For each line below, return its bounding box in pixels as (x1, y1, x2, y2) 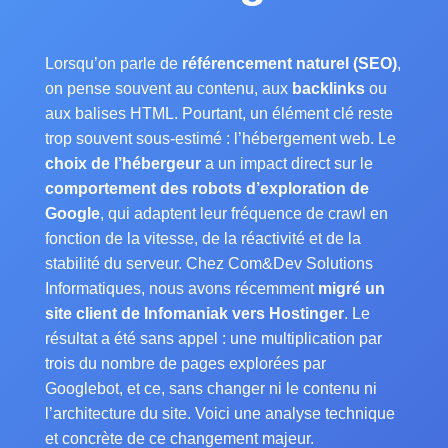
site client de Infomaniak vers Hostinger (44, 305, 344, 322)
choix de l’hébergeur (44, 155, 201, 172)
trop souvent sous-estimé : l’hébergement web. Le (44, 130, 396, 147)
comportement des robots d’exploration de (44, 180, 369, 197)
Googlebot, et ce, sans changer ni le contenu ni (44, 380, 377, 397)
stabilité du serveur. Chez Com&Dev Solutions (44, 255, 373, 272)
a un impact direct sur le (200, 155, 373, 172)
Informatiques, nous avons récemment (44, 280, 318, 297)
